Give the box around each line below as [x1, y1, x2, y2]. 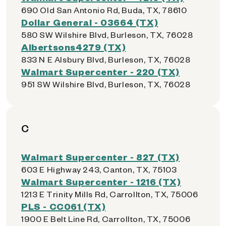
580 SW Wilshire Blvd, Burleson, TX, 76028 [21, 29, 193, 40]
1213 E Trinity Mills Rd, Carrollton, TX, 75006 [21, 189, 198, 199]
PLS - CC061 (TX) [21, 200, 106, 212]
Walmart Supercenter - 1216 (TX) [21, 176, 181, 187]
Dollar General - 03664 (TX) [21, 16, 158, 28]
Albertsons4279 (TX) [21, 41, 126, 52]
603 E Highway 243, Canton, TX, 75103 [21, 164, 177, 175]
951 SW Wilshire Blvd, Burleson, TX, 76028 [21, 79, 191, 89]
